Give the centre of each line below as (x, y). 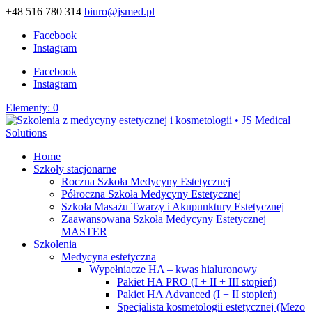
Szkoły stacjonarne (75, 169)
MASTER (84, 232)
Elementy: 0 (32, 108)
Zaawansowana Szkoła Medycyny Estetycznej (164, 219)
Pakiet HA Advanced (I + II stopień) (197, 294)
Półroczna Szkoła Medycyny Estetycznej (151, 194)
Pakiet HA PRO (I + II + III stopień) (197, 282)
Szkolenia (55, 244)
